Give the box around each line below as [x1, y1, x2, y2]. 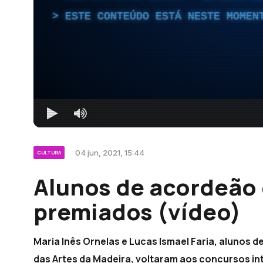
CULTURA [37, 149, 61, 156]
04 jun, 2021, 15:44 [75, 147, 144, 157]
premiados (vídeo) [33, 195, 241, 227]
